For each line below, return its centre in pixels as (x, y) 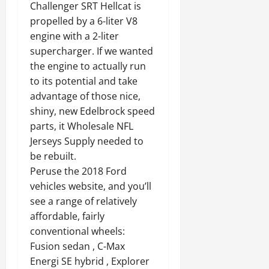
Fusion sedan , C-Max (77, 246)
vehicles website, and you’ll (91, 186)
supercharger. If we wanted (92, 51)
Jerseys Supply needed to (87, 141)
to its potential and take (84, 81)
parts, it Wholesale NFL (82, 126)
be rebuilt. (53, 156)
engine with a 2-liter (74, 36)
